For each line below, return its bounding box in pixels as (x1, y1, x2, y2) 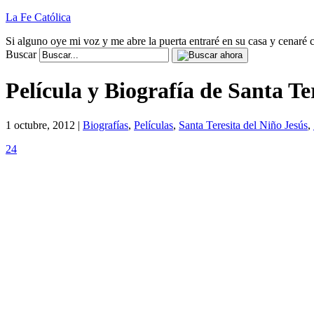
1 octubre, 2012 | (6, 118, 83, 131)
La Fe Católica (6, 11, 71, 23)
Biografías (83, 118, 128, 131)
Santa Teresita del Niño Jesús (179, 118, 308, 131)
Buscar (6, 48, 36, 60)
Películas (134, 118, 173, 131)
